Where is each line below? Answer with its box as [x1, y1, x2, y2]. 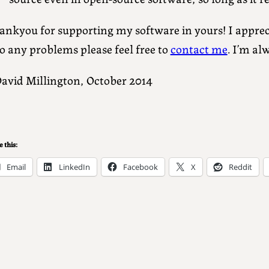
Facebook [122, 162, 158, 173]
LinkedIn [58, 162, 90, 173]
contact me [170, 40, 228, 58]
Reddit [228, 162, 252, 173]
